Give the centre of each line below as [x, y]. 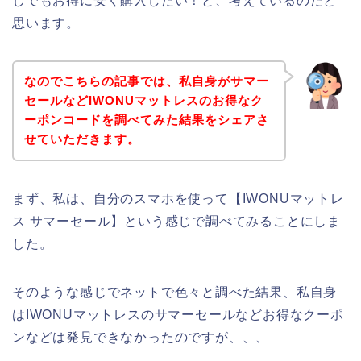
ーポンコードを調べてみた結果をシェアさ [146, 120]
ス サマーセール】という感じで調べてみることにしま [176, 222]
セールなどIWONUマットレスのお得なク [143, 101]
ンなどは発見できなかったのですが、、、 [141, 338]
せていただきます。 [82, 139]
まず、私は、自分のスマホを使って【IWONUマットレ [178, 199]
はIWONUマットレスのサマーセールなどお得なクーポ [178, 315]
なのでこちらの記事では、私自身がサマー [146, 81]
